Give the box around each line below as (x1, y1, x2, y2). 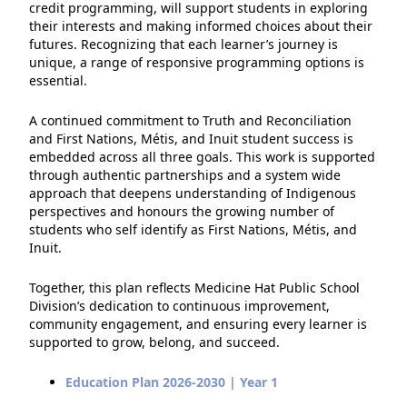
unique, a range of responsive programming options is (29, 54, 364, 72)
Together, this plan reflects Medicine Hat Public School (29, 279, 360, 297)
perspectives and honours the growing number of (29, 203, 334, 221)
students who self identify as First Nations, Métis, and (29, 221, 357, 239)
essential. (29, 72, 87, 90)
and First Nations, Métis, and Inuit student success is (29, 130, 353, 148)
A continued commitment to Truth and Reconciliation (29, 112, 352, 130)
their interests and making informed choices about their (29, 17, 372, 35)
